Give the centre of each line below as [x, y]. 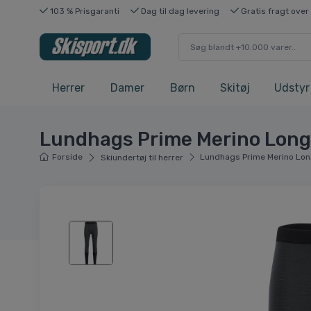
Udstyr [292, 88]
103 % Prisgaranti [84, 11]
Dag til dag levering [179, 11]
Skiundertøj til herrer [142, 158]
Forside [68, 157]
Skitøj [235, 88]
